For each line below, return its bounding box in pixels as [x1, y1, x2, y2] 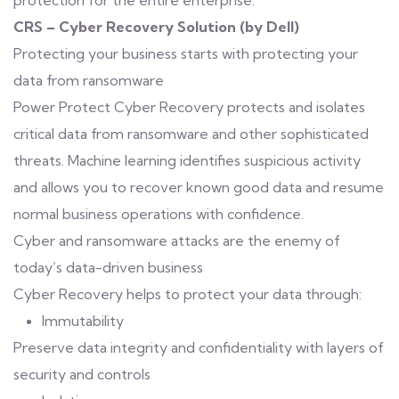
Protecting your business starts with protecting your [13, 45, 358, 62]
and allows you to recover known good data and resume [13, 178, 384, 196]
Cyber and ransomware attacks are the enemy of [13, 232, 340, 249]
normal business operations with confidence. [13, 205, 304, 223]
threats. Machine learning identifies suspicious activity [13, 151, 361, 169]
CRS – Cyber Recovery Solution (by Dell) [13, 18, 299, 36]
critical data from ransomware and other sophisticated [13, 125, 369, 142]
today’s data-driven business [13, 258, 203, 276]
